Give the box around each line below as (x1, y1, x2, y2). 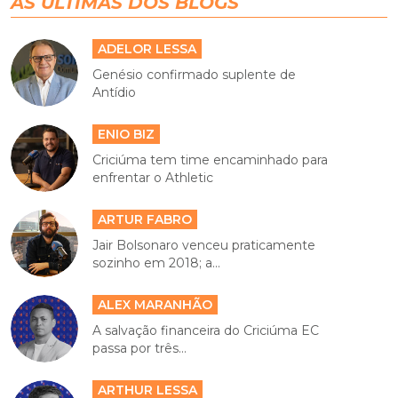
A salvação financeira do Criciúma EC (92, 322, 320, 339)
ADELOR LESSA (98, 41, 197, 58)
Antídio (92, 84, 137, 101)
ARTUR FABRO (98, 211, 193, 228)
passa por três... (92, 340, 187, 357)
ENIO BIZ (98, 126, 155, 143)
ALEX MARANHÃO (98, 297, 213, 314)
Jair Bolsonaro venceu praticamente (92, 237, 316, 254)
